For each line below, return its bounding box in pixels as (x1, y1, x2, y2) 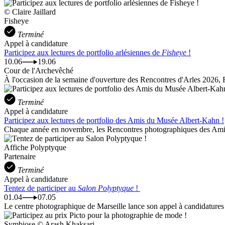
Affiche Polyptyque (4, 143, 66, 152)
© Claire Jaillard (4, 7, 56, 16)
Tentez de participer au (4, 183, 78, 192)
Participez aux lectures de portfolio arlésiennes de (4, 48, 162, 57)
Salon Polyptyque (78, 183, 134, 192)
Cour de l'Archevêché (4, 66, 73, 75)
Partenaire (4, 152, 36, 161)
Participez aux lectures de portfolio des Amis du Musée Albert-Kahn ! (4, 116, 224, 125)
